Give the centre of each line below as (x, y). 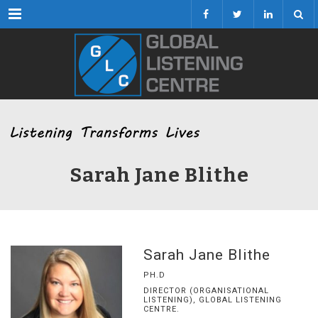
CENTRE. (161, 309)
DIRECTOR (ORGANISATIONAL (206, 291)
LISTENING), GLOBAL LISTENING (212, 300)
